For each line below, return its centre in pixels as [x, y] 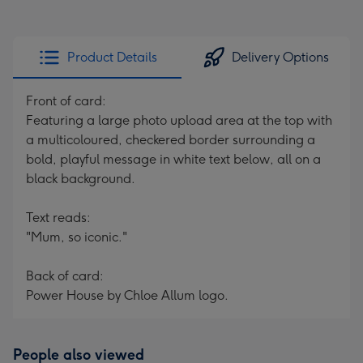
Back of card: [65, 276]
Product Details [112, 57]
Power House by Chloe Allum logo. [127, 295]
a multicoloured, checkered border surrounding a [171, 140]
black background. [81, 179]
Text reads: [58, 218]
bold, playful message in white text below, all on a [173, 159]
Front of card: [66, 101]
